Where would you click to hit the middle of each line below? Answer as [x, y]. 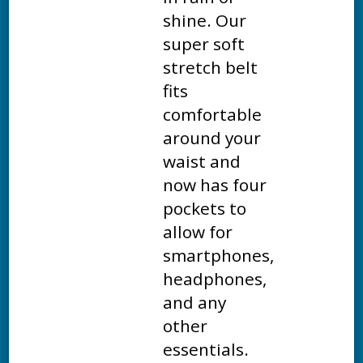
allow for [198, 232]
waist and [202, 162]
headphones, [215, 279]
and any [195, 303]
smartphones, [219, 256]
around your [212, 138]
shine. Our [205, 21]
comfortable [213, 115]
